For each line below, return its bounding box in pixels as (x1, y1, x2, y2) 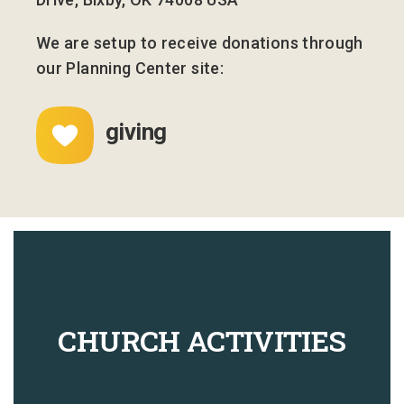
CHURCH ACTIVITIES (58, 320, 346, 360)
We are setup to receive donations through (36, 33, 363, 53)
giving (106, 118, 167, 146)
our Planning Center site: (36, 59, 224, 78)
